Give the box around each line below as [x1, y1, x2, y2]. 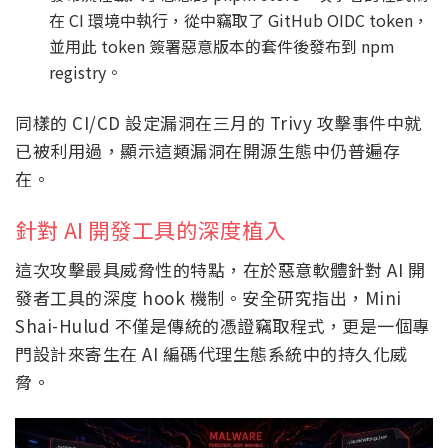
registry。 [49, 60, 123, 85]
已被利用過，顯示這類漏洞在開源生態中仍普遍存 [15, 138, 400, 164]
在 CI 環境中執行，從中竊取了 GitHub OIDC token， [49, 8, 430, 33]
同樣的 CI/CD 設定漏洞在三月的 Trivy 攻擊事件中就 [15, 110, 422, 136]
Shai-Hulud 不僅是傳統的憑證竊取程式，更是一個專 [15, 312, 430, 338]
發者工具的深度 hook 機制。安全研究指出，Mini [15, 284, 402, 310]
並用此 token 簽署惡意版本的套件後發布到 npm [49, 34, 396, 59]
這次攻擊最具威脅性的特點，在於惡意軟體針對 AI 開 [15, 256, 425, 282]
